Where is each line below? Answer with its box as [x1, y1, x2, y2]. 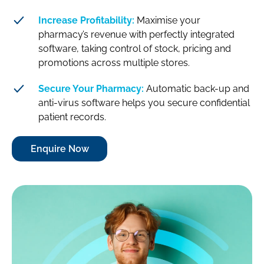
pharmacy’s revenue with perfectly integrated [38, 28, 235, 40]
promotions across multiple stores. [38, 57, 190, 68]
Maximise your [134, 14, 200, 26]
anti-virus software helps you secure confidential [38, 97, 250, 108]
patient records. [38, 111, 106, 123]
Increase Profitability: [38, 14, 134, 26]
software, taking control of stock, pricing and [38, 42, 231, 54]
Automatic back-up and [144, 82, 249, 94]
